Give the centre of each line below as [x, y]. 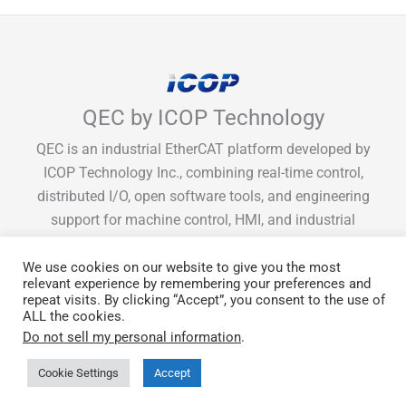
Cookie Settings [78, 373]
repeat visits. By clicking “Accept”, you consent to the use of [204, 300]
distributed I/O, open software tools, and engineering [203, 197]
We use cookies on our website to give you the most [182, 267]
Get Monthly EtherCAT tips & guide [203, 327]
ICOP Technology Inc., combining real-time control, [203, 173]
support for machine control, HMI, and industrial [203, 220]
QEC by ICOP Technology [203, 118]
